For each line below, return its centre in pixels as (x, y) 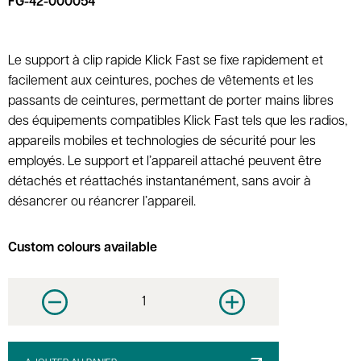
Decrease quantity (107, 308)
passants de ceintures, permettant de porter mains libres (171, 102)
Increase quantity (282, 308)
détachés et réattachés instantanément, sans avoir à (160, 183)
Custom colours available (83, 249)
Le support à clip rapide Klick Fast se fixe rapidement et (166, 62)
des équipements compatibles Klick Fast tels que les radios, (178, 122)
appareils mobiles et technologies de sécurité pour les (162, 142)
